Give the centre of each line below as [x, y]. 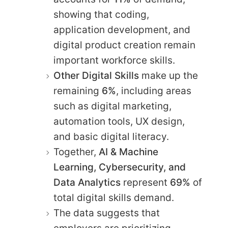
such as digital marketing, [112, 106]
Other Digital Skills [96, 76]
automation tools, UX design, [119, 122]
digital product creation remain [124, 45]
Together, [76, 152]
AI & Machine [129, 152]
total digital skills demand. [114, 198]
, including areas [154, 91]
